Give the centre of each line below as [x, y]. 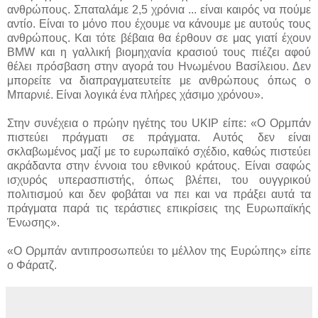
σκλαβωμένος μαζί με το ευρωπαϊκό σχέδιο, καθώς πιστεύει [159, 151]
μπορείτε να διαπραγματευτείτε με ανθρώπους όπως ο [159, 80]
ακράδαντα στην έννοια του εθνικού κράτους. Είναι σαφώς [159, 165]
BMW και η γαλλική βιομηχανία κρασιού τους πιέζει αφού [159, 52]
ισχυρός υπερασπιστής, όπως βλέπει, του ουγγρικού [159, 180]
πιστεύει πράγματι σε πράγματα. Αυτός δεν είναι [159, 137]
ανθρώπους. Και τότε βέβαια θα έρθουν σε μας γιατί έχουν [159, 38]
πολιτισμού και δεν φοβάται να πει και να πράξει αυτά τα [159, 194]
